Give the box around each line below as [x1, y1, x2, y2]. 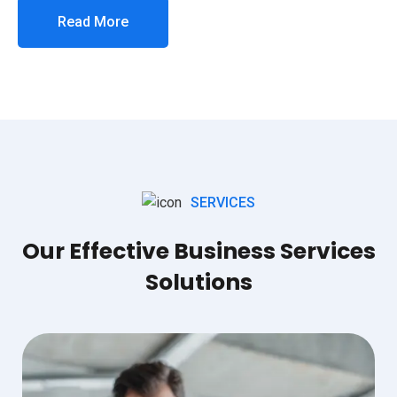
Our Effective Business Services [21, 235, 376, 267]
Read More [58, 12, 128, 30]
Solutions [144, 266, 253, 298]
